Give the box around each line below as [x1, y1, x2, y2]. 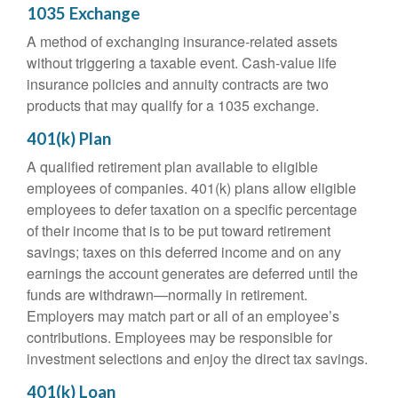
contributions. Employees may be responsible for [27, 327, 332, 347]
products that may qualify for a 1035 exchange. [27, 95, 319, 115]
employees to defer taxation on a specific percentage [27, 199, 357, 219]
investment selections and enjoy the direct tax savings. [27, 348, 368, 369]
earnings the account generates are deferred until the [27, 263, 358, 283]
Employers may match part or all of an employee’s [27, 306, 339, 326]
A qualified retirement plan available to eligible [27, 156, 318, 177]
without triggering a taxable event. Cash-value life [27, 52, 337, 73]
